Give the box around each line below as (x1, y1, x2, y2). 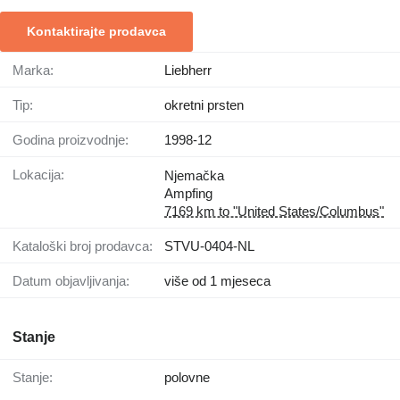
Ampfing (164, 186, 212, 202)
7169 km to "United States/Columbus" (164, 204, 384, 220)
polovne (164, 370, 210, 386)
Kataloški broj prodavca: (21, 238, 153, 254)
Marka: (24, 62, 54, 79)
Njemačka (164, 168, 224, 184)
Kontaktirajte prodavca (27, 24, 166, 39)
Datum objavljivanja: (22, 273, 129, 289)
